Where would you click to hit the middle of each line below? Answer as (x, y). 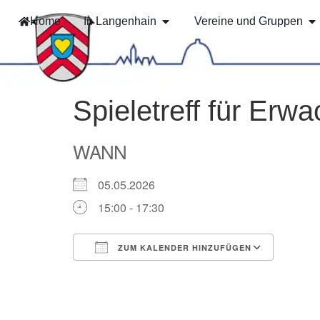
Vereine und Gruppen (249, 21)
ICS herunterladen (144, 273)
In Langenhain (120, 21)
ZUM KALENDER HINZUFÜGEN (183, 247)
